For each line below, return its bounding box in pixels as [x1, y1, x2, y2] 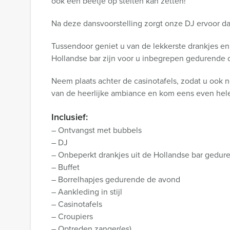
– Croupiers [51, 210, 93, 222]
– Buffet [51, 161, 80, 173]
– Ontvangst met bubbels [51, 124, 142, 136]
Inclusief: [51, 110, 88, 124]
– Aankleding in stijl [51, 186, 122, 198]
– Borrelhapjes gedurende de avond [51, 174, 180, 185]
